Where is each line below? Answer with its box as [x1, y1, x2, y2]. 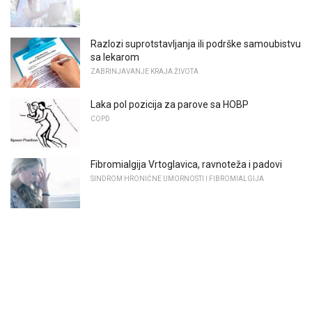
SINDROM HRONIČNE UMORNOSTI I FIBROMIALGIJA [91, 175, 264, 183]
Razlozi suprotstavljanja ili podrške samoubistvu [91, 38, 301, 50]
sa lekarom [91, 52, 139, 63]
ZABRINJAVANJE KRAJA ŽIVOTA [91, 68, 198, 76]
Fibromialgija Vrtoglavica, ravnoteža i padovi [91, 159, 282, 171]
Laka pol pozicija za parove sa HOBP [91, 98, 249, 110]
